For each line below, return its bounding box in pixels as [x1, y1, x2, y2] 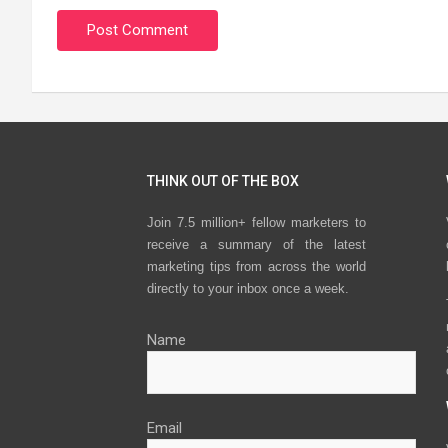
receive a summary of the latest [147, 237, 366, 253]
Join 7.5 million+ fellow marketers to [147, 215, 366, 231]
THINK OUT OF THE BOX [147, 173, 299, 189]
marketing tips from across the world [147, 259, 366, 275]
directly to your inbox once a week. [147, 281, 349, 297]
